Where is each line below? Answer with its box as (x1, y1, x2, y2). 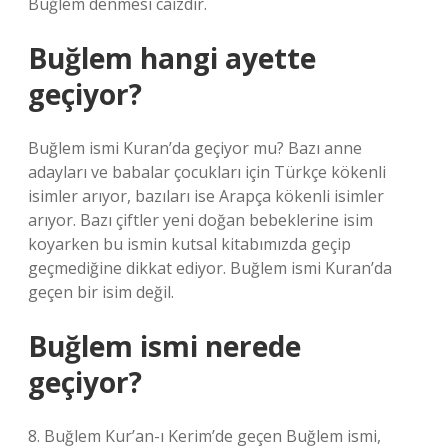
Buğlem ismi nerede (28, 327, 301, 365)
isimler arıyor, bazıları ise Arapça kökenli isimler (28, 185, 384, 207)
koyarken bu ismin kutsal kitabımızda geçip (28, 233, 351, 255)
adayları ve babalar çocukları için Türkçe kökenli (28, 161, 386, 183)
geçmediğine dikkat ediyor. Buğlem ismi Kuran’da (28, 257, 392, 279)
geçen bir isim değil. (28, 281, 174, 303)
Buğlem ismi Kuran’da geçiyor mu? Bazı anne (28, 137, 362, 159)
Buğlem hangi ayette (28, 39, 316, 77)
